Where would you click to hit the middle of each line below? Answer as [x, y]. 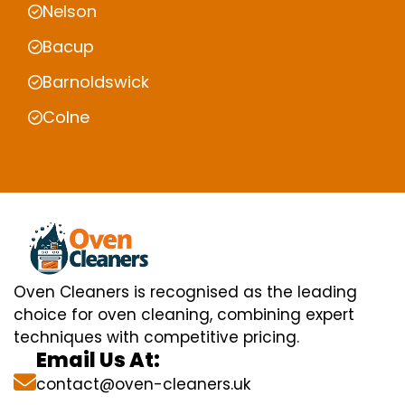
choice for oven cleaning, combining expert [184, 315]
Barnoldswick [96, 82]
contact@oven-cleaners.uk [143, 385]
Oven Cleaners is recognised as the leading [185, 292]
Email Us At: [98, 361]
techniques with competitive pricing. [156, 338]
